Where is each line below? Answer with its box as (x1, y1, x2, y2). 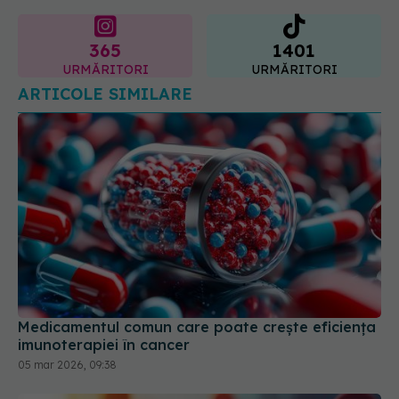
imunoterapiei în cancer (18, 335, 190, 354)
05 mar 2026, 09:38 (18, 357, 117, 371)
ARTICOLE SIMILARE (18, 84, 192, 105)
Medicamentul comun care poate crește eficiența (18, 317, 376, 336)
